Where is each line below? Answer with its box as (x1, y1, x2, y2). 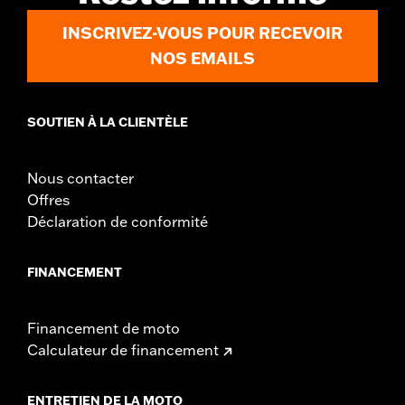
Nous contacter (27, 168, 134, 187)
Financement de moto (27, 318, 180, 337)
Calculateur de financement (27, 340, 219, 359)
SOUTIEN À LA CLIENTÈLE (27, 113, 188, 130)
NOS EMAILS (150, 47, 255, 69)
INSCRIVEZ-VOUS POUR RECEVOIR (61, 22, 344, 43)
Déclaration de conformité (27, 212, 208, 231)
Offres (27, 190, 70, 209)
